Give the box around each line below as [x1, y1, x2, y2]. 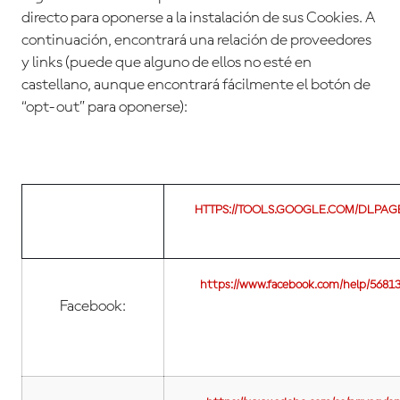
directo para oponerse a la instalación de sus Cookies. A [21, 10, 375, 27]
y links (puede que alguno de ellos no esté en [21, 54, 312, 71]
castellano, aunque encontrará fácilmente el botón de [21, 77, 371, 94]
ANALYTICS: [55, 225, 130, 240]
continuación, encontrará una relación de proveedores [21, 32, 371, 49]
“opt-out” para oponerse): [21, 99, 187, 116]
